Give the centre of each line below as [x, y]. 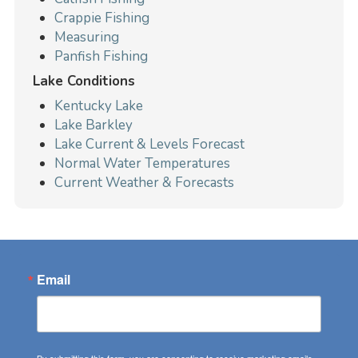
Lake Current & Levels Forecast [150, 144]
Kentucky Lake [99, 105]
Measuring [87, 37]
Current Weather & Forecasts [145, 182]
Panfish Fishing [101, 56]
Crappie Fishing [102, 18]
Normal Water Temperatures [143, 163]
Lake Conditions [84, 81]
